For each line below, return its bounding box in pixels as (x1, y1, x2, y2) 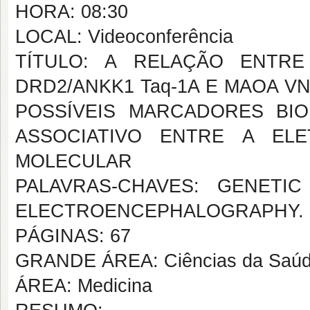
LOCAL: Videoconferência (15, 26, 233, 47)
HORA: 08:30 (15, 1, 128, 22)
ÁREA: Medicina (15, 275, 152, 296)
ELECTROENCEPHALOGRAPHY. (15, 201, 304, 221)
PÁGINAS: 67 (15, 226, 131, 246)
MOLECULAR (15, 151, 132, 172)
